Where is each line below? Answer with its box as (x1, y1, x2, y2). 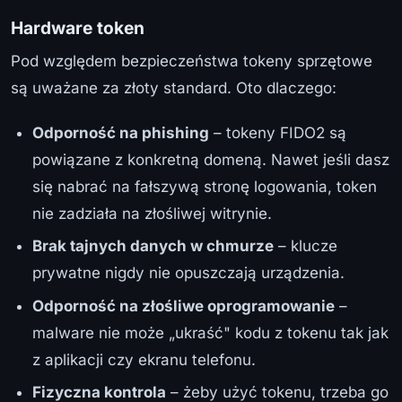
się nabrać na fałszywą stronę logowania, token (32, 177, 377, 196)
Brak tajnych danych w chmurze (32, 237, 274, 256)
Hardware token (11, 16, 144, 39)
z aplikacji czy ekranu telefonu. (32, 350, 256, 369)
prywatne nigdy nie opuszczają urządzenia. (32, 264, 345, 283)
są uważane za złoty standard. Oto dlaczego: (11, 78, 336, 97)
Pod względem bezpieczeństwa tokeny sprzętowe (11, 51, 372, 70)
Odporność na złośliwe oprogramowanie (32, 296, 335, 315)
